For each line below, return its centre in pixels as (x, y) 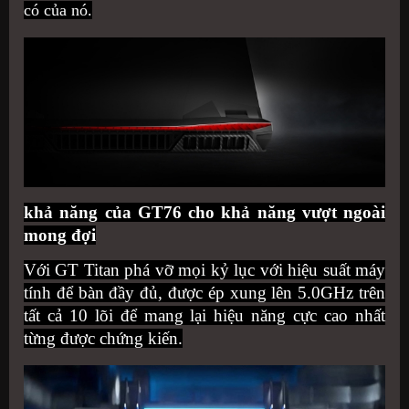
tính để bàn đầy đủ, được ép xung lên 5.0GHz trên (204, 292)
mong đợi (60, 235)
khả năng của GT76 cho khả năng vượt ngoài (204, 212)
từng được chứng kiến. (103, 338)
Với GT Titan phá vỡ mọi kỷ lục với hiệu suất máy (204, 269)
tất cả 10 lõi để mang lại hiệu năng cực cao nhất (204, 315)
